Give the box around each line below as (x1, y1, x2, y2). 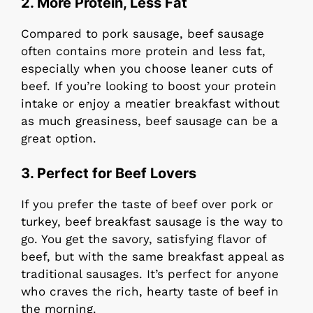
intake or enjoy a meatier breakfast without (21, 96, 279, 110)
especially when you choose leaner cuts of (21, 61, 272, 75)
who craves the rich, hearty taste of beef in (21, 284, 279, 299)
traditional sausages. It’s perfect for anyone (21, 267, 279, 282)
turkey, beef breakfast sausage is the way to (21, 214, 283, 229)
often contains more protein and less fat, (21, 43, 265, 58)
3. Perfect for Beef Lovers (21, 165, 196, 182)
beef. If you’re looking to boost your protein (21, 78, 277, 93)
